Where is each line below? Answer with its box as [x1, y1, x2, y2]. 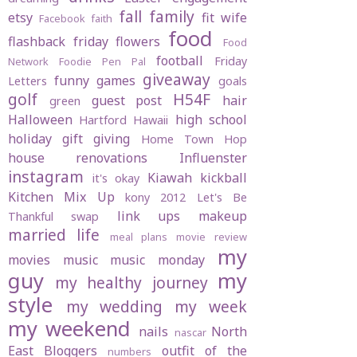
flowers [116, 33, 161, 51]
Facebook [39, 11, 86, 26]
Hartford [79, 112, 127, 128]
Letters [8, 73, 47, 89]
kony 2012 [125, 190, 186, 206]
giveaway [143, 69, 210, 91]
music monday [110, 251, 206, 269]
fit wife [201, 9, 248, 27]
